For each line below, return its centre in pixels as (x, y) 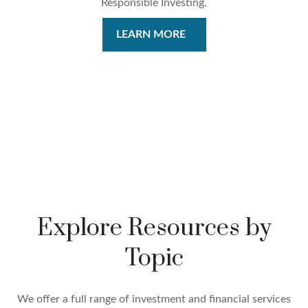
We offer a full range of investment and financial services (154, 299)
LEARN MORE (151, 35)
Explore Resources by (154, 229)
